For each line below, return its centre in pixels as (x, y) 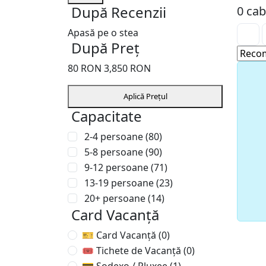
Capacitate (107, 116)
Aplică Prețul (145, 96)
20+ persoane (116, 198)
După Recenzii (119, 12)
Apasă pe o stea (103, 33)
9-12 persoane (118, 167)
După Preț (105, 48)
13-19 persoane (120, 183)
